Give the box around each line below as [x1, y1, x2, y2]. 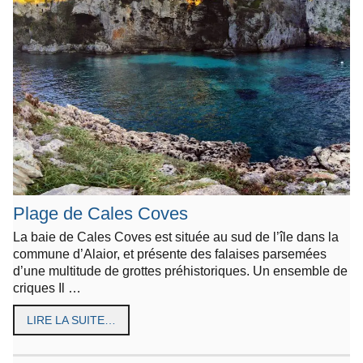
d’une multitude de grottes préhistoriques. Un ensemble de [13, 263, 348, 278]
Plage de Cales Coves [13, 203, 188, 224]
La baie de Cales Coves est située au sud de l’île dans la [13, 228, 339, 244]
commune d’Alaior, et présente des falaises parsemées [13, 246, 327, 261]
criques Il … [13, 280, 81, 295]
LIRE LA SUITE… [27, 313, 116, 327]
